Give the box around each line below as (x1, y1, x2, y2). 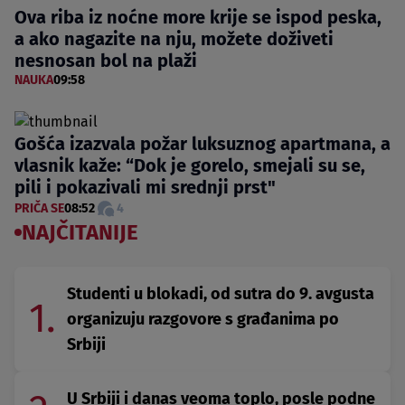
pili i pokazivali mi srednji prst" (14, 175, 276, 198)
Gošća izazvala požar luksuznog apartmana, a (14, 132, 391, 155)
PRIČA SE (14, 200, 64, 216)
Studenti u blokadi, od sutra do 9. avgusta (67, 283, 374, 304)
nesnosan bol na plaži (14, 49, 197, 71)
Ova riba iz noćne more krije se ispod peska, (14, 5, 381, 28)
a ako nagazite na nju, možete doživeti (14, 27, 334, 50)
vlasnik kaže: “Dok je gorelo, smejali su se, (14, 154, 365, 176)
